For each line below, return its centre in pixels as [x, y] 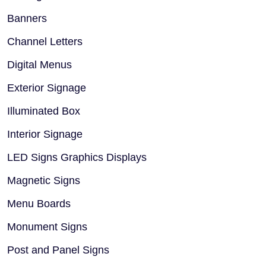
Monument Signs [47, 227]
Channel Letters [45, 42]
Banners [27, 19]
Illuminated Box [44, 111]
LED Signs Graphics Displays [77, 158]
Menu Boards [39, 204]
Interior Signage [45, 134]
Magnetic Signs [44, 181]
